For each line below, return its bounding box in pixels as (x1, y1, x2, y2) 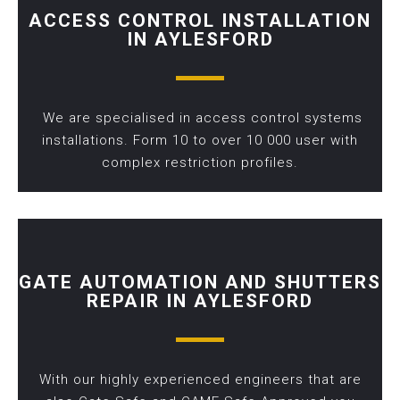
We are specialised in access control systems (37, 110, 362, 127)
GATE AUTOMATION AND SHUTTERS (19, 271, 381, 294)
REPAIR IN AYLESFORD (87, 290, 313, 312)
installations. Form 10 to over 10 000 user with (42, 132, 358, 149)
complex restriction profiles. (102, 154, 298, 171)
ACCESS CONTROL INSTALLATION (29, 10, 371, 32)
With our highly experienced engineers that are (38, 371, 362, 388)
